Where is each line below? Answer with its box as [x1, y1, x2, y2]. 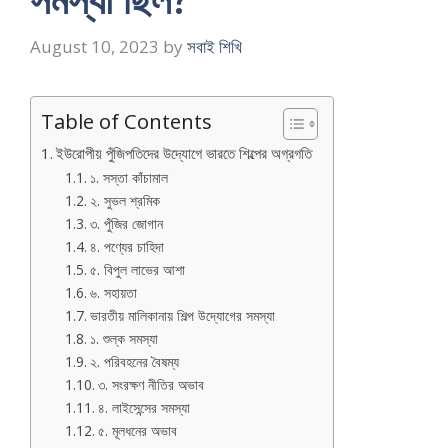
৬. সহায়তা [89, 282, 137, 302]
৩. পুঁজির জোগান [89, 213, 163, 233]
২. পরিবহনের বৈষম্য [89, 351, 179, 371]
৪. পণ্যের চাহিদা [89, 236, 164, 256]
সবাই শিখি [187, 34, 242, 58]
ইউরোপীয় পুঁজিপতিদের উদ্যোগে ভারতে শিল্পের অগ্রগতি [56, 142, 313, 163]
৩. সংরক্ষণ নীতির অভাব [97, 374, 204, 394]
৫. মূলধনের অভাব [97, 420, 177, 440]
